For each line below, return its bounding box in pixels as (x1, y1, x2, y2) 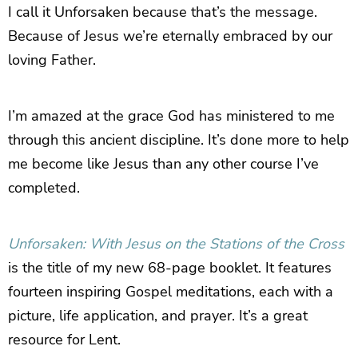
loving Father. (8, 50, 96, 70)
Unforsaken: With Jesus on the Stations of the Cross (8, 233, 344, 253)
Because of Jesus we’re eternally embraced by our (8, 26, 332, 46)
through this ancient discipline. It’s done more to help (8, 129, 349, 149)
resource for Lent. (8, 329, 121, 349)
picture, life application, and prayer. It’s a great (8, 305, 308, 325)
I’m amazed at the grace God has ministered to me (8, 105, 335, 125)
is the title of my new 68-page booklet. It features (8, 257, 332, 277)
